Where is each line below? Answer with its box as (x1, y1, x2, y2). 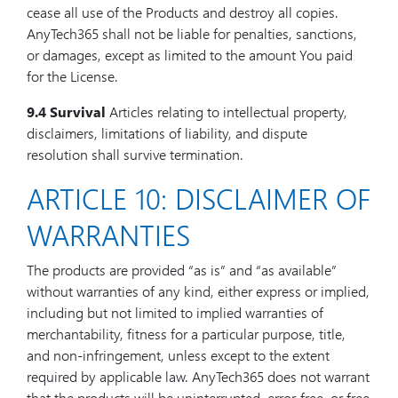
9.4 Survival (27, 102, 106, 121)
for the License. (27, 67, 118, 85)
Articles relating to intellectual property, (106, 102, 347, 121)
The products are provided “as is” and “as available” (27, 260, 337, 279)
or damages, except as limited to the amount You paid (27, 45, 353, 64)
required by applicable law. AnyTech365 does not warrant (27, 367, 370, 386)
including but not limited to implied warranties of (27, 303, 323, 322)
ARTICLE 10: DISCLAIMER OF (27, 179, 370, 217)
